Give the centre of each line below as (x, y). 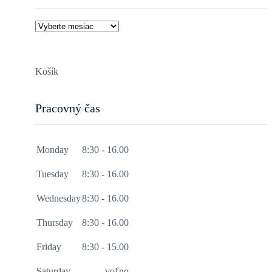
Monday (53, 149)
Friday (49, 246)
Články (47, 25)
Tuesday (53, 174)
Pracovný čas (68, 108)
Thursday (55, 222)
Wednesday (59, 198)
